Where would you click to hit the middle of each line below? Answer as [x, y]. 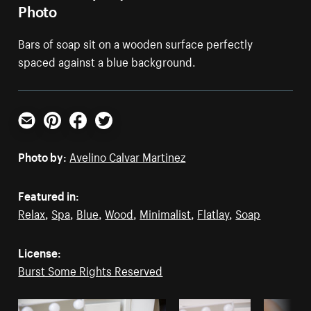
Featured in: [49, 194]
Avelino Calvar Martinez [128, 155]
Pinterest [66, 134]
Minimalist [166, 212]
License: [40, 251]
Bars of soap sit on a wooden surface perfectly [136, 42]
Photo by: [43, 155]
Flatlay [213, 212]
